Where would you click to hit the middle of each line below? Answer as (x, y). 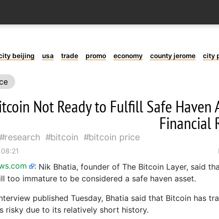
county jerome (173, 56)
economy (128, 56)
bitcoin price (114, 137)
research (22, 137)
